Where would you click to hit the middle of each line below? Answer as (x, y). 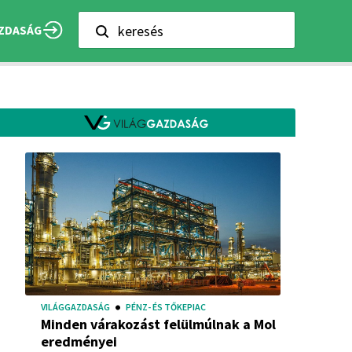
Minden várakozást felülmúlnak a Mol (158, 324)
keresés (141, 31)
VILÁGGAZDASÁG (75, 306)
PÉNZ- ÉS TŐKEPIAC (166, 306)
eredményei (79, 341)
